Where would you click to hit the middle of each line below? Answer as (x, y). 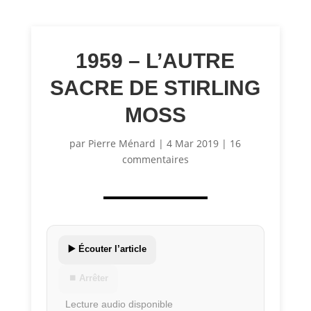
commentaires (155, 160)
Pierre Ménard (122, 144)
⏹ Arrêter (89, 278)
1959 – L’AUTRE (155, 61)
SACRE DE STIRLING (155, 88)
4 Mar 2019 (193, 144)
